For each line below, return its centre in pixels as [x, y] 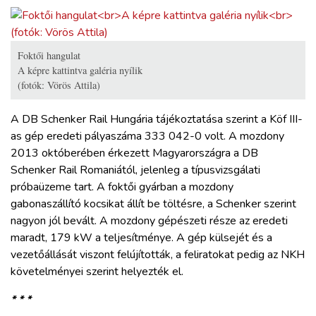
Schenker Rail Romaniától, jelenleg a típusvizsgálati [135, 170]
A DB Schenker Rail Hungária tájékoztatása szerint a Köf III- [157, 119]
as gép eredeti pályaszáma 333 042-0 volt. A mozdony [147, 136]
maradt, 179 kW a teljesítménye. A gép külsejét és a [141, 237]
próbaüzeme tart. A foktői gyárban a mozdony [122, 187]
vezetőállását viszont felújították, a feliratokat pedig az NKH [158, 254]
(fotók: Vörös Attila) [59, 85]
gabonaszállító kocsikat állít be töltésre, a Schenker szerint [153, 203]
